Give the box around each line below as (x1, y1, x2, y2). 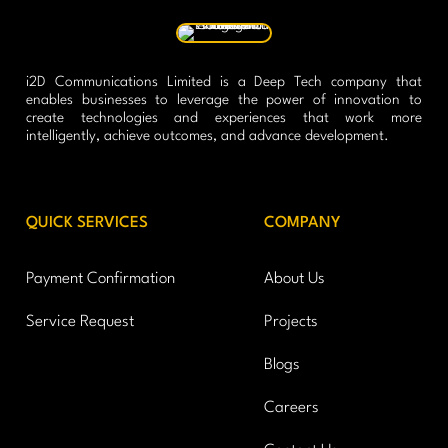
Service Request (25, 313, 134, 330)
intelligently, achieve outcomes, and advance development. (25, 128, 389, 143)
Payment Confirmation (25, 270, 175, 287)
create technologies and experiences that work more (25, 110, 423, 125)
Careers (264, 399, 319, 416)
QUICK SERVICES (25, 214, 148, 231)
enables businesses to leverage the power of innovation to (25, 92, 423, 107)
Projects (264, 313, 318, 330)
